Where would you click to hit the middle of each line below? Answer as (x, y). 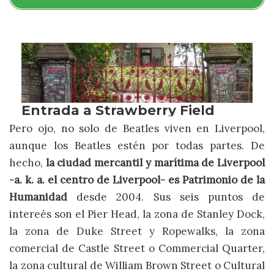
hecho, (28, 162)
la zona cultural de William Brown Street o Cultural (137, 265)
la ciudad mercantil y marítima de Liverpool (155, 162)
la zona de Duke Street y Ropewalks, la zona (137, 231)
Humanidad (38, 197)
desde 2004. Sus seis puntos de (166, 197)
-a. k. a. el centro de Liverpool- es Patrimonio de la (137, 180)
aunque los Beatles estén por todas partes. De (137, 145)
